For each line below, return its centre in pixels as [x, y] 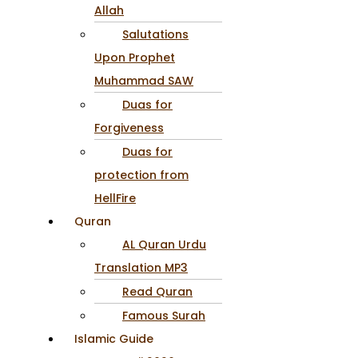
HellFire [115, 198]
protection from [141, 175]
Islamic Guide [114, 338]
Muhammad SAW [144, 80]
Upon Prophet [135, 57]
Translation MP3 [141, 267]
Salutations [155, 34]
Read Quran [157, 291]
